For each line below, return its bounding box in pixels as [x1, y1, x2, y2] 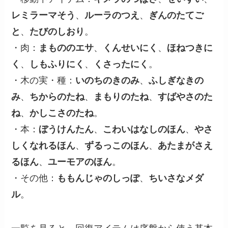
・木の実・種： [11, 75, 76, 85]
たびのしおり [30, 26, 85, 37]
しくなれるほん [11, 140, 76, 151]
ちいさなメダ [149, 173, 204, 183]
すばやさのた [158, 91, 213, 102]
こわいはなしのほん [103, 124, 186, 134]
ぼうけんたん [39, 124, 94, 134]
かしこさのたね [30, 107, 94, 118]
